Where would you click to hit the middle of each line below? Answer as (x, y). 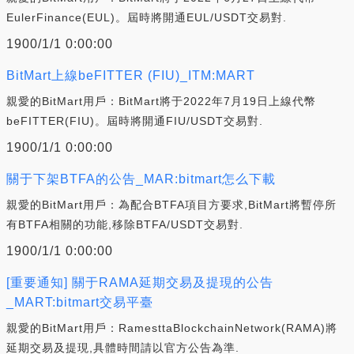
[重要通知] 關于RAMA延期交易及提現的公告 (140, 282)
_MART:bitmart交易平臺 (80, 302)
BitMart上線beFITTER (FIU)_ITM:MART (131, 75)
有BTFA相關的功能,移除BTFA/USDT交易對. (125, 224)
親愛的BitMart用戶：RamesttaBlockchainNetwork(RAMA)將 (172, 328)
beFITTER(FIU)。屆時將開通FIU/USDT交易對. (135, 121)
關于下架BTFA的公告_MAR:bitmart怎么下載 (141, 179)
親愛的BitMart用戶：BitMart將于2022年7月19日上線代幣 (161, 101)
